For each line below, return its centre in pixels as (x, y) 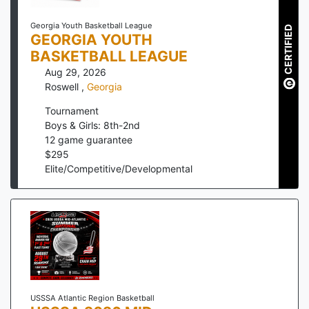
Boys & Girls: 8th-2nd (92, 126)
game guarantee (94, 140)
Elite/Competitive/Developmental (119, 169)
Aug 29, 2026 (76, 72)
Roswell (63, 87)
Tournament (72, 111)
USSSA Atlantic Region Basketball (92, 298)
